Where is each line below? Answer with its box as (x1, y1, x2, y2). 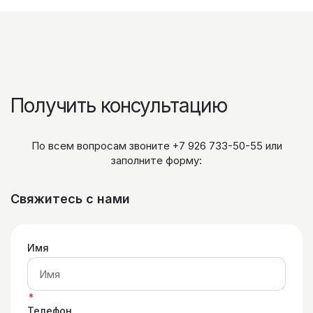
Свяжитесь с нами (10, 191, 130, 207)
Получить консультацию (10, 94, 227, 118)
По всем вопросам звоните (31, 139, 173, 153)
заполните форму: (111, 154, 202, 168)
